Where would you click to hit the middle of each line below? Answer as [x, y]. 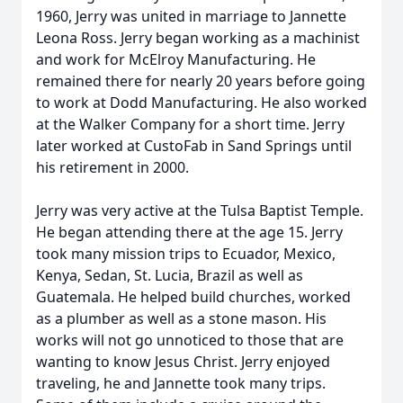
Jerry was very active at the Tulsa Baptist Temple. [200, 210]
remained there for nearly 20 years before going [201, 81]
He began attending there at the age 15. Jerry [189, 232]
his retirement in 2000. [112, 167]
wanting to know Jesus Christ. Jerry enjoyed [183, 362]
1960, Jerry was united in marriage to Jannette [191, 16]
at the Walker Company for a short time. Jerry [190, 124]
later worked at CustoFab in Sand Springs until [194, 146]
